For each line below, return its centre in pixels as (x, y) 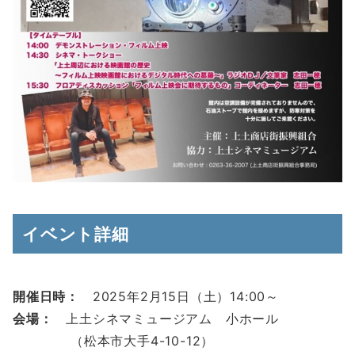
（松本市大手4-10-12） (114, 340)
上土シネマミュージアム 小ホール (166, 318)
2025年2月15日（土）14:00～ (179, 296)
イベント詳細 (76, 233)
